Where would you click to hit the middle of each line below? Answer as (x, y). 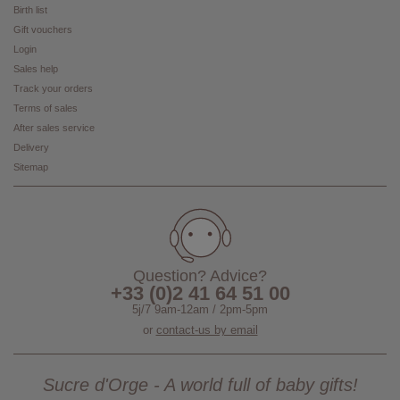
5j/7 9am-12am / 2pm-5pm (200, 310)
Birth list (30, 10)
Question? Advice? (200, 276)
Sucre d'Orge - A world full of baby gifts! (200, 385)
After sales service (54, 128)
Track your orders (53, 89)
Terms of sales (46, 108)
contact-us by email (207, 330)
